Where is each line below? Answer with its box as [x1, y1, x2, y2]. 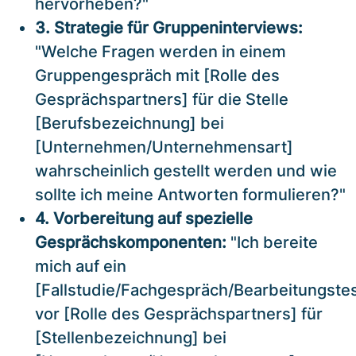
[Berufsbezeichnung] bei [35, 113, 224, 133]
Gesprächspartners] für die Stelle [35, 89, 288, 109]
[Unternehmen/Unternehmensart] [35, 137, 293, 157]
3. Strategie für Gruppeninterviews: [35, 17, 303, 37]
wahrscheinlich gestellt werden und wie [35, 161, 337, 180]
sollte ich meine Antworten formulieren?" [35, 184, 346, 204]
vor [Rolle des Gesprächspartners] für [35, 304, 323, 323]
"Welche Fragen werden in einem [35, 41, 286, 61]
